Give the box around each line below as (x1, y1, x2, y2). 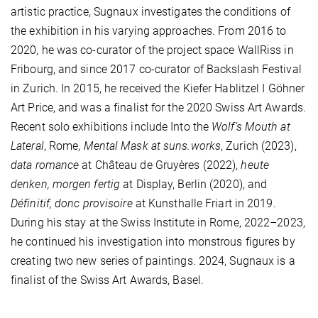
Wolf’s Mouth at (212, 120, 290, 134)
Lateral (11, 139, 44, 153)
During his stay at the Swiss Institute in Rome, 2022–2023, (11, 216, 305, 230)
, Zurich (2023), (221, 139, 297, 153)
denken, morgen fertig (11, 177, 121, 192)
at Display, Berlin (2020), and (120, 177, 268, 192)
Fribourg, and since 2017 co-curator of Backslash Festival (11, 62, 302, 77)
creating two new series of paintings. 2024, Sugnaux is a (11, 254, 295, 268)
